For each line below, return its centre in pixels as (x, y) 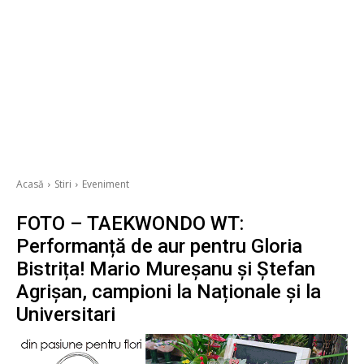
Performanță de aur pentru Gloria (159, 247)
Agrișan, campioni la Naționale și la (169, 292)
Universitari (66, 315)
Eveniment (106, 184)
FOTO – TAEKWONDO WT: (130, 224)
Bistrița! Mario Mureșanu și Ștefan (166, 269)
